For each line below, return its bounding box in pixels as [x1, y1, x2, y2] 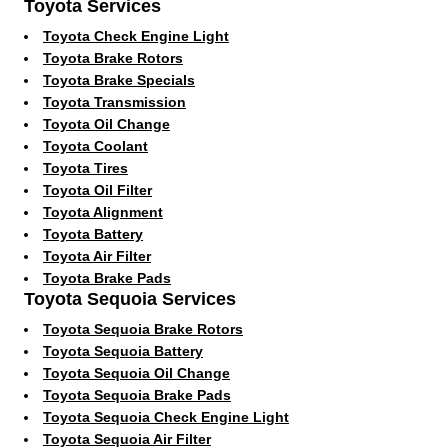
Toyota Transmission [43, 93, 186, 110]
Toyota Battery [43, 225, 143, 242]
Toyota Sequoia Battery [43, 342, 203, 359]
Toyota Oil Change [43, 115, 170, 132]
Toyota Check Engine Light [43, 27, 229, 44]
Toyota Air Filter [43, 247, 151, 264]
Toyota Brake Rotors [43, 49, 183, 66]
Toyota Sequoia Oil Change [43, 364, 230, 381]
